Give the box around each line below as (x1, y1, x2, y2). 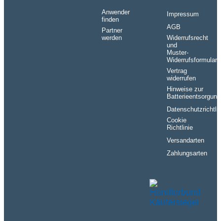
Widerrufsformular (167, 56, 218, 64)
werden (101, 34, 122, 42)
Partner (101, 27, 122, 35)
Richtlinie (167, 124, 193, 132)
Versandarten (167, 137, 205, 145)
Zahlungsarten (167, 149, 208, 157)
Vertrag (167, 67, 187, 75)
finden (101, 16, 119, 24)
